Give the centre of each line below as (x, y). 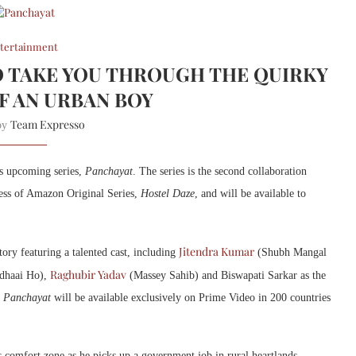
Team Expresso (47, 124)
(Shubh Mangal (290, 252)
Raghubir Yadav (88, 274)
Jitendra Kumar (217, 251)
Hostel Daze (168, 193)
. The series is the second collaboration (220, 171)
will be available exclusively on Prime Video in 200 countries (191, 297)
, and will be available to (250, 193)
